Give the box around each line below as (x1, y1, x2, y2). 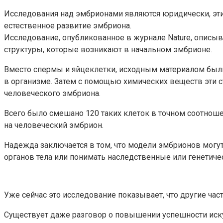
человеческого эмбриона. (4, 88, 101, 98)
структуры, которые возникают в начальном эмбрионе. (4, 44, 212, 54)
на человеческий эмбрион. (4, 120, 104, 130)
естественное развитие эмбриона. (4, 20, 131, 30)
